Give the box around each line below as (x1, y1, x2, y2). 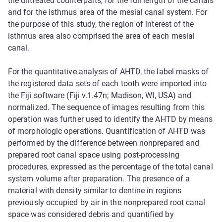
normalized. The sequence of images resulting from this (8, 103, 205, 112)
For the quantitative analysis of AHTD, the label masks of (8, 67, 209, 77)
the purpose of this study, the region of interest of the (8, 19, 194, 29)
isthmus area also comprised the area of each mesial (8, 31, 195, 41)
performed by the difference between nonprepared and (8, 138, 200, 148)
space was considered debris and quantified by (8, 210, 174, 220)
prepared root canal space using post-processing (8, 150, 179, 160)
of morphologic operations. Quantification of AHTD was (8, 126, 206, 136)
